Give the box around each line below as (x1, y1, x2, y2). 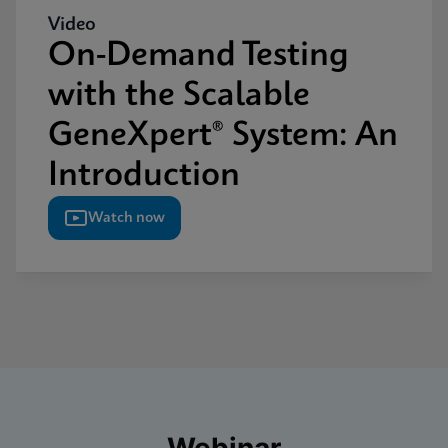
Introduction (48, 159, 240, 194)
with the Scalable (48, 79, 310, 114)
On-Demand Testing (48, 39, 349, 74)
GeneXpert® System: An (48, 119, 398, 154)
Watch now (88, 211, 165, 226)
